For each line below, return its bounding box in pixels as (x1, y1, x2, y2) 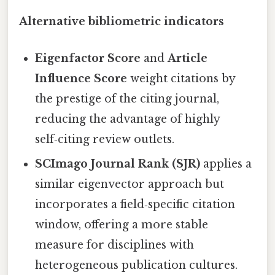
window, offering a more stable (35, 217, 209, 231)
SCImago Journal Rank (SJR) (35, 157, 201, 171)
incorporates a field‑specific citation (35, 197, 236, 211)
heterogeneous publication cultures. (35, 258, 238, 272)
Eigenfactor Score (35, 51, 141, 65)
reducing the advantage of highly (35, 112, 220, 126)
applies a (200, 157, 252, 171)
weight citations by (127, 71, 236, 85)
